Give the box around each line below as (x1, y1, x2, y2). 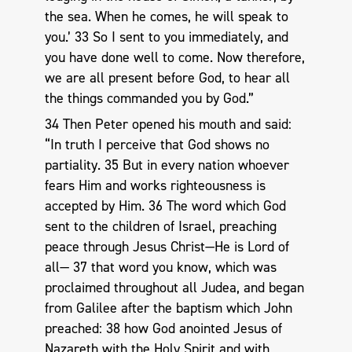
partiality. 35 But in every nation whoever (44, 156, 289, 175)
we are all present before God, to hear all (44, 68, 290, 87)
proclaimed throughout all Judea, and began (44, 278, 304, 298)
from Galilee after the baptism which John (44, 299, 292, 318)
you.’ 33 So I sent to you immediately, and (44, 27, 288, 46)
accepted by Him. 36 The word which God (44, 196, 286, 216)
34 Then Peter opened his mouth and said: (44, 115, 291, 134)
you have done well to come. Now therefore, (44, 47, 305, 67)
